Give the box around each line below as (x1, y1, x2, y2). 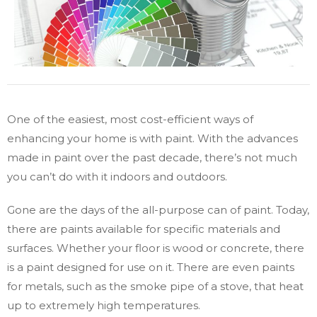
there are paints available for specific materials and (7, 222, 280, 236)
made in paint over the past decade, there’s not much (7, 151, 297, 165)
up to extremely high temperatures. (7, 299, 200, 313)
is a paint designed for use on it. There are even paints (7, 260, 294, 275)
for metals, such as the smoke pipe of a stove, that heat (7, 279, 304, 294)
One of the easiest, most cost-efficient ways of (7, 113, 253, 127)
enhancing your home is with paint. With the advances (7, 132, 298, 146)
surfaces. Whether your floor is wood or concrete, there (7, 241, 304, 255)
